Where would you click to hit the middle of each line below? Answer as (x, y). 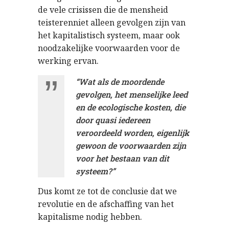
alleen (102, 22)
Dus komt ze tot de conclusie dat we (107, 191)
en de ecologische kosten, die (131, 107)
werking (55, 61)
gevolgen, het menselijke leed (132, 94)
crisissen (85, 9)
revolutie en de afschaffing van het (106, 204)
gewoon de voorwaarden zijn (131, 145)
